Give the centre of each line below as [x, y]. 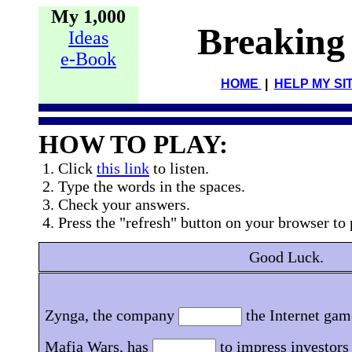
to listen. [179, 168]
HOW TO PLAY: [133, 144]
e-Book [88, 59]
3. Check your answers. [114, 204]
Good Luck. [286, 257]
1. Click [68, 168]
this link [123, 168]
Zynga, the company [111, 315]
